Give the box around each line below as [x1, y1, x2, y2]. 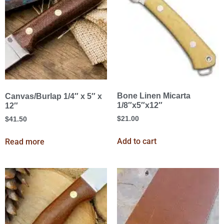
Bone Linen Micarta [117, 91, 190, 100]
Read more [5, 137, 44, 147]
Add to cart [117, 136, 156, 146]
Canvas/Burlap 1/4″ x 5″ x [5, 92, 102, 101]
